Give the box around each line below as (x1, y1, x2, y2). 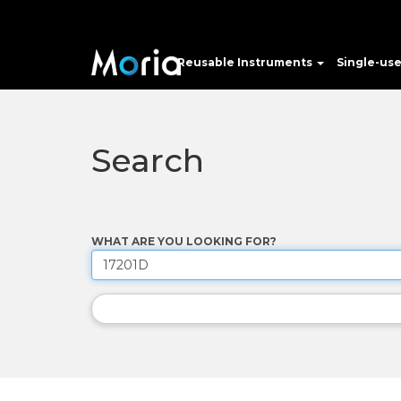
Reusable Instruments (177, 55, 315, 69)
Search (91, 141, 204, 180)
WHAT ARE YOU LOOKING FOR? (91, 235, 277, 248)
